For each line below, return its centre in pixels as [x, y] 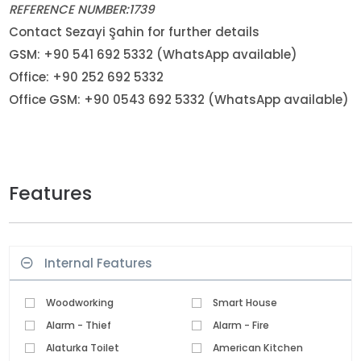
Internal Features [99, 263]
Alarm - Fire [241, 325]
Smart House [245, 302]
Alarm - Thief [78, 325]
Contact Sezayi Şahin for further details [135, 32]
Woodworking [79, 302]
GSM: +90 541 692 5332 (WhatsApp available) [154, 55]
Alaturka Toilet [82, 347]
